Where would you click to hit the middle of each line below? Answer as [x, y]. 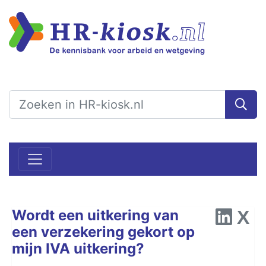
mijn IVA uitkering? [78, 248]
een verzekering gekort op [103, 232]
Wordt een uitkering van [95, 215]
